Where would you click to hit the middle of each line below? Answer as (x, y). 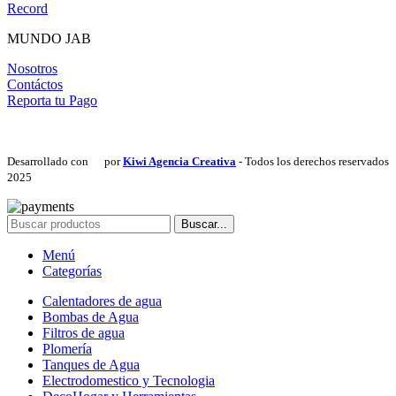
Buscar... (204, 224)
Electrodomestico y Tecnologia (129, 380)
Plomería (67, 348)
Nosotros (32, 68)
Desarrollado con (49, 161)
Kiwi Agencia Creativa (179, 161)
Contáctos (35, 84)
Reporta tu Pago (52, 100)
